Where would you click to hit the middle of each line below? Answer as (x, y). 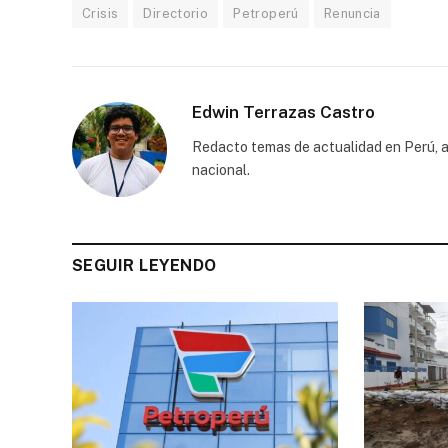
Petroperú (266, 14)
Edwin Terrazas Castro (283, 112)
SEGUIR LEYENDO (144, 266)
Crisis (100, 14)
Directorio (176, 14)
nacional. (221, 170)
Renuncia (352, 14)
